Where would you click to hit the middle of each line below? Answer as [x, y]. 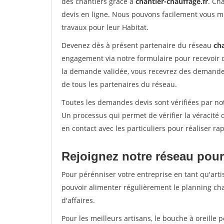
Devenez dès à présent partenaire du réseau [137, 45]
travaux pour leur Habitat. [105, 27]
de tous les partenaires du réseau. [119, 84]
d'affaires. [78, 200]
